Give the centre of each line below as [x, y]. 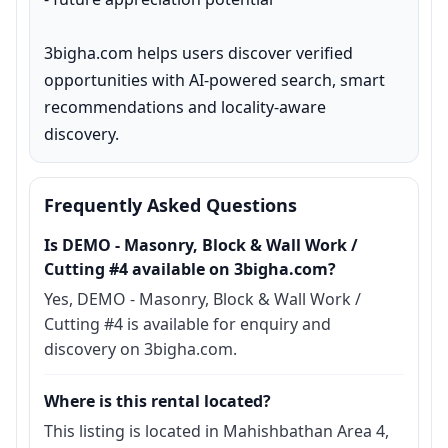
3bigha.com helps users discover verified [198, 53]
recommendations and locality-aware [185, 107]
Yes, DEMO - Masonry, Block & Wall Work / [202, 299]
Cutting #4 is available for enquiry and [187, 324]
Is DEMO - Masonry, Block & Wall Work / [201, 245]
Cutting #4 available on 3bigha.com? [190, 269]
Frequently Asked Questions [170, 205]
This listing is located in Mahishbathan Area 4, [216, 431]
